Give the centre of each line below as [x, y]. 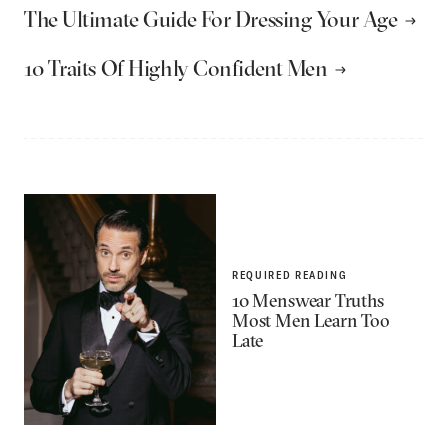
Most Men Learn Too [311, 321]
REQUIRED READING [290, 275]
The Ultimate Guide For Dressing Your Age [211, 19]
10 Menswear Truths [308, 301]
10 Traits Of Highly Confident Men [176, 68]
